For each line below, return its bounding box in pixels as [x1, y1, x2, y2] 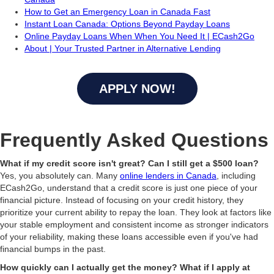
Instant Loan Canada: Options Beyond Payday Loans [24, 19, 230, 29]
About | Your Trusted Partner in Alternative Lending [24, 43, 221, 53]
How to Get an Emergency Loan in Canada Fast [24, 7, 210, 17]
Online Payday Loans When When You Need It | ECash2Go [24, 31, 254, 41]
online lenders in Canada [120, 171, 217, 180]
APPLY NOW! [98, 82, 176, 95]
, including [217, 171, 256, 180]
